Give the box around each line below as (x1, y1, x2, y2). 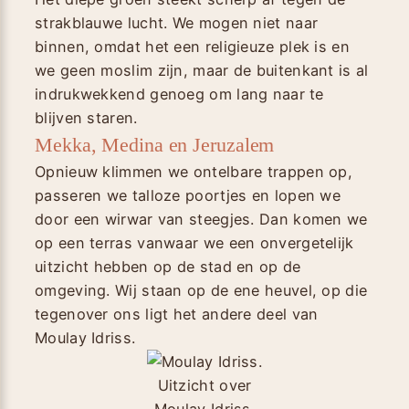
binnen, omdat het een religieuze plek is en (35, 37, 350, 56)
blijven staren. (35, 108, 138, 127)
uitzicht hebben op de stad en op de (35, 257, 301, 276)
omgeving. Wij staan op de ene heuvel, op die (35, 280, 368, 299)
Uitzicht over (157, 375, 252, 394)
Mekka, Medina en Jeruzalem (35, 132, 275, 156)
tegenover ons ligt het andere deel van (35, 304, 319, 323)
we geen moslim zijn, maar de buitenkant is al (35, 60, 369, 79)
